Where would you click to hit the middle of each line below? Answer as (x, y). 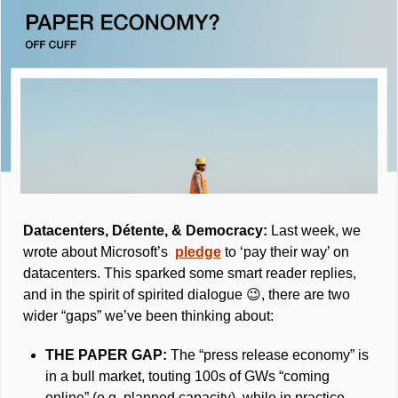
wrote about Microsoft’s (99, 252)
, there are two (306, 295)
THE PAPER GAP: (108, 355)
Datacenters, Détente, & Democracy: (147, 231)
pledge (198, 252)
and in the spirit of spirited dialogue (135, 295)
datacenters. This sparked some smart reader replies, (190, 274)
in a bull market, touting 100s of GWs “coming (187, 377)
